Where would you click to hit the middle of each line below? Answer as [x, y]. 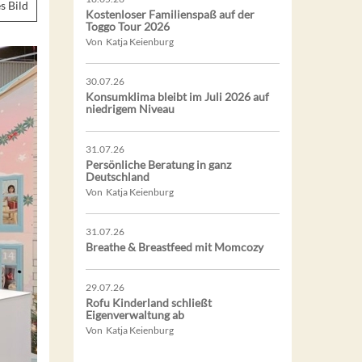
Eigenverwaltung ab [135, 314]
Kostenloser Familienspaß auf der [170, 14]
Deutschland [118, 176]
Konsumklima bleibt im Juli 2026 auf [177, 96]
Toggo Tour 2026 [128, 26]
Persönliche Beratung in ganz [158, 164]
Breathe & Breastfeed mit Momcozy [175, 246]
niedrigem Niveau [130, 108]
